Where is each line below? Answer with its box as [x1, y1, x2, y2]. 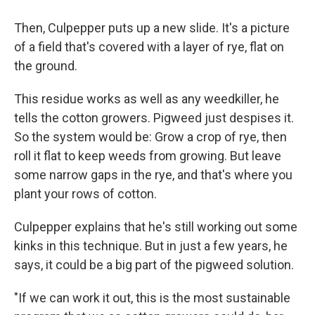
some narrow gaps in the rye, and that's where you [14, 167, 292, 182]
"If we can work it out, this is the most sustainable [14, 290, 290, 305]
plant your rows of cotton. [14, 186, 157, 201]
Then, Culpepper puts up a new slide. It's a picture [14, 20, 290, 35]
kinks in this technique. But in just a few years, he [14, 238, 288, 253]
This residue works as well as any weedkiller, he [14, 91, 279, 106]
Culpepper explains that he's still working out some [14, 219, 297, 234]
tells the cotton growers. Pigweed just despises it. [14, 110, 294, 125]
